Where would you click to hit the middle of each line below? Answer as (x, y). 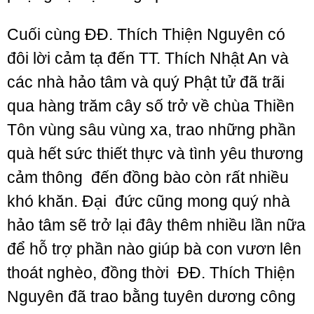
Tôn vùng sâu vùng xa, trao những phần (151, 130)
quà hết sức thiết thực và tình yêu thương (155, 153)
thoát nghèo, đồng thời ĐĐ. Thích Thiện (151, 273)
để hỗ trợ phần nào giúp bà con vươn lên (154, 249)
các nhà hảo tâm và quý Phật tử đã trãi (146, 82)
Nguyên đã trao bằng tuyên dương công (151, 296)
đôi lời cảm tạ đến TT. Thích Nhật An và (148, 58)
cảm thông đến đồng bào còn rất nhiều (148, 177)
